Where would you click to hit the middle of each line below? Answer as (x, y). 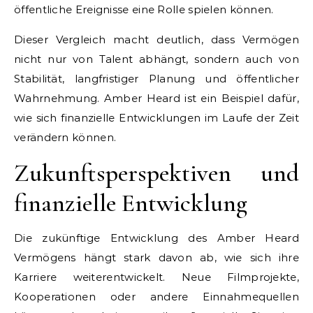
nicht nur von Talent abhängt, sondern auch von (156, 59)
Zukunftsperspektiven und (156, 173)
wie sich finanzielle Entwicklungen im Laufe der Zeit (156, 117)
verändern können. (65, 137)
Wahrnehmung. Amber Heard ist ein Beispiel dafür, (156, 98)
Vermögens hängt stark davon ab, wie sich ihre (156, 257)
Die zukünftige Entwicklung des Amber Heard (156, 238)
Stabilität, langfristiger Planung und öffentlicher (156, 78)
